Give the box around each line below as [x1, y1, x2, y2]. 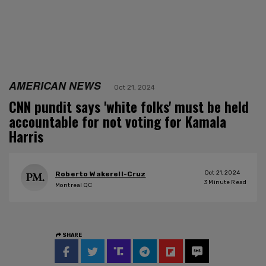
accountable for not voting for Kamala [9, 111, 226, 132]
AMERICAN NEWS [9, 77, 101, 93]
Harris [9, 126, 43, 147]
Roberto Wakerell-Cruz [55, 170, 146, 179]
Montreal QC [55, 182, 93, 189]
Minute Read [207, 178, 246, 186]
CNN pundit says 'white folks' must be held [9, 96, 249, 117]
